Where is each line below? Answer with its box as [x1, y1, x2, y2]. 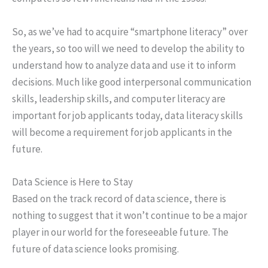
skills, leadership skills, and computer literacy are [12, 92, 226, 105]
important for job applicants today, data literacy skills [12, 108, 243, 122]
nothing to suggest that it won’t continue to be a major [12, 208, 247, 222]
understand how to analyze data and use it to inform [12, 58, 236, 72]
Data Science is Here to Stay [12, 175, 133, 188]
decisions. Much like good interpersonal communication [12, 75, 251, 89]
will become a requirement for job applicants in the [12, 125, 232, 139]
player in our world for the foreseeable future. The [12, 225, 229, 239]
